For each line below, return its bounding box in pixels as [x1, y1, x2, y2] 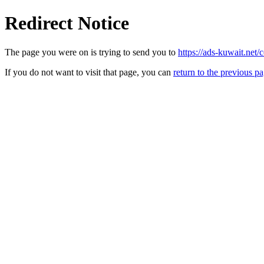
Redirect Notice [5, 12, 129, 34]
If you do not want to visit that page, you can [5, 67, 173, 77]
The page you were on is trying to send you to [5, 47, 178, 57]
